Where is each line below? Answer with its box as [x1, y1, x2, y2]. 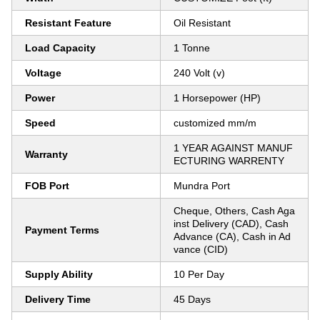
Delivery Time [25, 294, 91, 305]
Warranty [25, 149, 68, 160]
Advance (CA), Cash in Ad [174, 231, 291, 242]
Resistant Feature [25, 17, 111, 29]
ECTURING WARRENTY [174, 155, 284, 166]
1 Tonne [174, 42, 210, 54]
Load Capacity [25, 42, 96, 54]
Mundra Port [174, 180, 230, 191]
